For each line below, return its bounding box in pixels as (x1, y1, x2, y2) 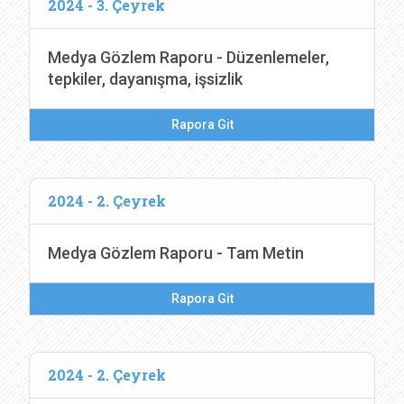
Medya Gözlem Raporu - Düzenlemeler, (48, 48, 329, 67)
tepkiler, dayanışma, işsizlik (48, 69, 243, 88)
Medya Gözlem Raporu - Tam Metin (48, 243, 304, 262)
